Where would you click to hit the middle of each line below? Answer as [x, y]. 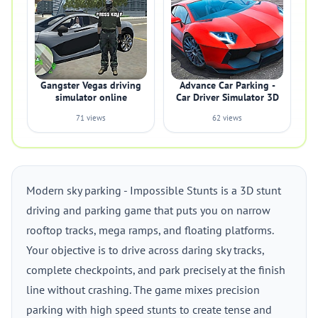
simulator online [91, 97]
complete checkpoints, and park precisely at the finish [156, 270]
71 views [91, 118]
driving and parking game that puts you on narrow [148, 210]
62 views [227, 118]
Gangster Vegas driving [91, 85]
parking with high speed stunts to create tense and [149, 309]
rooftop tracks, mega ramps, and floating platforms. [150, 230]
